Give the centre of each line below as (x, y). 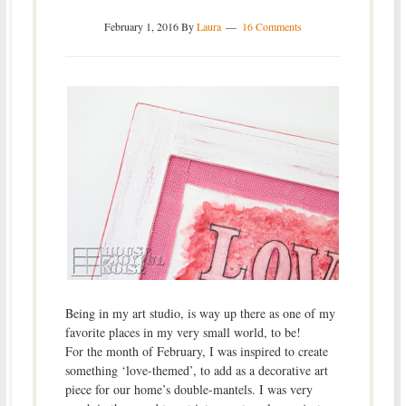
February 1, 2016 (141, 26)
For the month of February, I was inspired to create (196, 351)
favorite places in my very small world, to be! (183, 332)
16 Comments (271, 26)
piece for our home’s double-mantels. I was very (188, 389)
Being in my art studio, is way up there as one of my (200, 313)
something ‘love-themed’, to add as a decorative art (196, 370)
